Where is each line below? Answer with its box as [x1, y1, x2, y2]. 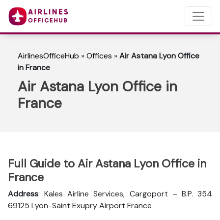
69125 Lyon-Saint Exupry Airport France [8, 200, 152, 211]
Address [8, 189, 38, 199]
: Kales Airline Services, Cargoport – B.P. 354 [38, 189, 212, 199]
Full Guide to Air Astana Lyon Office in [8, 156, 206, 171]
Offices [86, 51, 112, 61]
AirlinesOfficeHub [18, 51, 79, 61]
